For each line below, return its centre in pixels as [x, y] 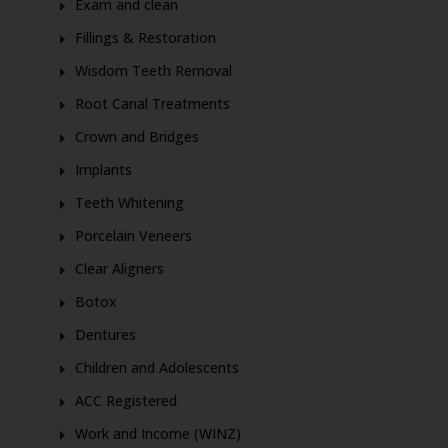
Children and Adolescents [158, 368]
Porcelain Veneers [133, 236]
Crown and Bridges [136, 137]
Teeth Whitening [129, 203]
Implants [103, 170]
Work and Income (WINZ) [157, 434]
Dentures [105, 335]
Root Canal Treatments [152, 104]
